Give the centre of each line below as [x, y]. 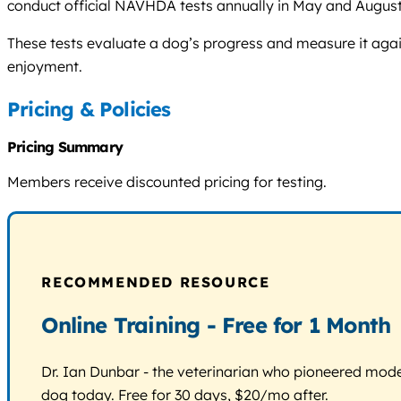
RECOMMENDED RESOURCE [156, 282]
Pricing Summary [65, 147]
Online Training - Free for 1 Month [216, 325]
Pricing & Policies [89, 109]
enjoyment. [45, 66]
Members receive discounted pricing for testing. [167, 182]
